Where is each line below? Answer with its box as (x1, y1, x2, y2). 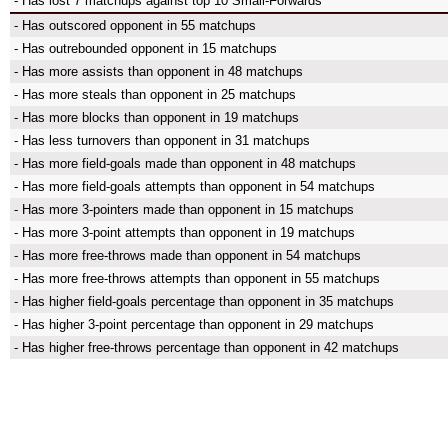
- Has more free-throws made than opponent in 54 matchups (14, 248, 361, 263)
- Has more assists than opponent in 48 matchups (14, 64, 303, 79)
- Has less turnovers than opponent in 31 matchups (14, 133, 310, 148)
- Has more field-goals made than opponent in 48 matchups (14, 156, 356, 171)
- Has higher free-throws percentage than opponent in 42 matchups (14, 340, 399, 355)
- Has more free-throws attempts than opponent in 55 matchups (14, 271, 380, 286)
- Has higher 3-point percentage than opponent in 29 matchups (14, 317, 374, 332)
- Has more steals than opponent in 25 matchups (14, 87, 296, 102)
